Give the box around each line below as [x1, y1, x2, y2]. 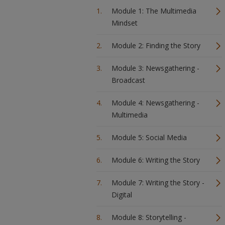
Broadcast [111, 75, 145, 85]
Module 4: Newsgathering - [111, 98, 199, 107]
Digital [111, 190, 132, 199]
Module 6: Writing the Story [111, 155, 200, 165]
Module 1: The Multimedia [111, 6, 196, 16]
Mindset [111, 18, 138, 28]
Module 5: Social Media [111, 133, 187, 142]
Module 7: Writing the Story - [111, 178, 204, 187]
